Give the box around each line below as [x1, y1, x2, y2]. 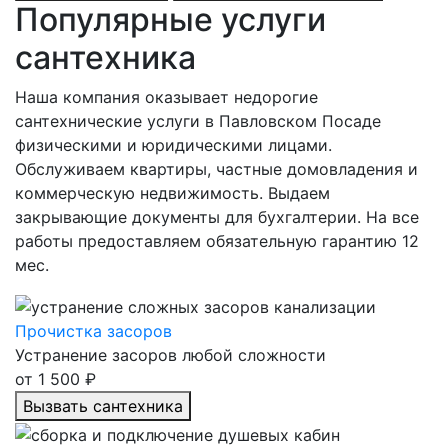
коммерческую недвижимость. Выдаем [15, 183, 330, 204]
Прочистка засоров [15, 320, 172, 341]
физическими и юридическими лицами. [15, 135, 332, 156]
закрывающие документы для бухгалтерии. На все [15, 207, 419, 228]
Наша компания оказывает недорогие [15, 87, 318, 108]
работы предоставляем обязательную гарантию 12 [15, 231, 419, 252]
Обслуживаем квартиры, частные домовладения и [15, 159, 418, 180]
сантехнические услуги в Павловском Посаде [15, 111, 381, 132]
